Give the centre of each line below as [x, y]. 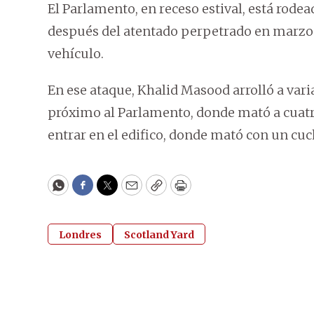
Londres [80, 235]
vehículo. [76, 54]
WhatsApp [90, 191]
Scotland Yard [159, 235]
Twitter [130, 191]
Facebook [111, 191]
